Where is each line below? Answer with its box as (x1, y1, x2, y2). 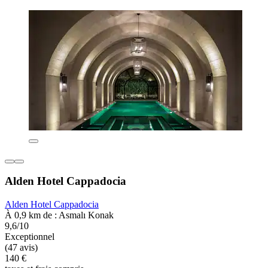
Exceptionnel (5, 232, 54, 242)
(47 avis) (5, 242, 38, 253)
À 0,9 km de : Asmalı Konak (5, 210, 114, 221)
